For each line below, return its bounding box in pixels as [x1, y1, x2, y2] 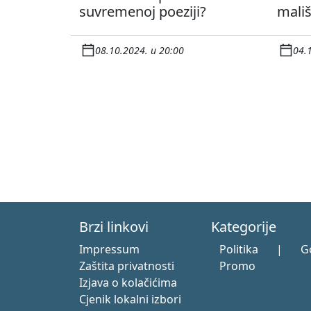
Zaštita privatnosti [79, 258, 174, 274]
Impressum [79, 242, 140, 258]
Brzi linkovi [79, 217, 149, 237]
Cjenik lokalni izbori [79, 292, 181, 308]
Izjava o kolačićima [79, 275, 177, 291]
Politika [219, 242, 258, 258]
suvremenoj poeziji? [79, 2, 206, 22]
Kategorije [211, 217, 276, 237]
